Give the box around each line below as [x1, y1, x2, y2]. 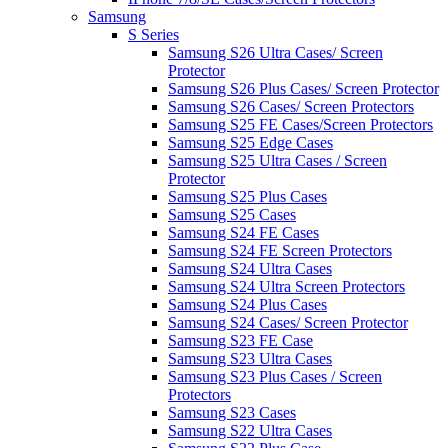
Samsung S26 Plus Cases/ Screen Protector [168, 79, 439, 97]
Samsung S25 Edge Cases [168, 133, 333, 151]
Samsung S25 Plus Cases [168, 187, 327, 205]
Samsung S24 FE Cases [168, 223, 319, 241]
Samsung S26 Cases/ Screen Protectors [168, 97, 414, 115]
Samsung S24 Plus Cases [168, 295, 327, 313]
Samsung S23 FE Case [168, 331, 313, 349]
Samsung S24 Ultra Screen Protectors [168, 277, 405, 295]
